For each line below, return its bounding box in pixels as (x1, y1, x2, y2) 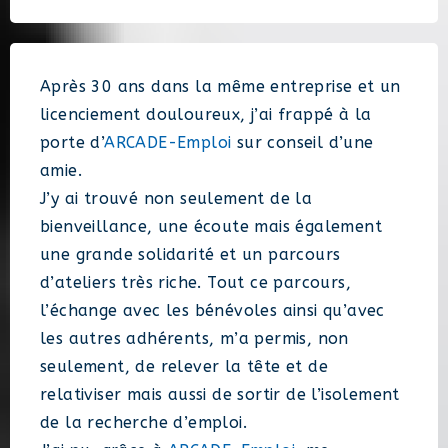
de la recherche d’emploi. (40, 413, 247, 433)
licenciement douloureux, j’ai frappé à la (40, 105, 372, 125)
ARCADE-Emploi (104, 133, 232, 153)
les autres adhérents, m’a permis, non (40, 329, 349, 349)
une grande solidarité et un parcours (40, 245, 341, 265)
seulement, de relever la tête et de (40, 357, 328, 377)
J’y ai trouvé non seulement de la (40, 189, 313, 209)
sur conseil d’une (231, 133, 374, 153)
